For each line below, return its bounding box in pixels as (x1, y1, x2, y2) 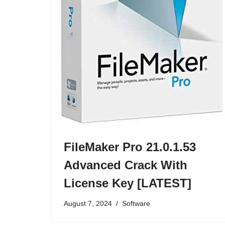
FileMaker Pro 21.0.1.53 (64, 140, 196, 154)
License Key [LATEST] (64, 176, 191, 190)
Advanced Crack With (64, 158, 187, 172)
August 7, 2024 (64, 199, 112, 208)
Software (122, 199, 150, 208)
